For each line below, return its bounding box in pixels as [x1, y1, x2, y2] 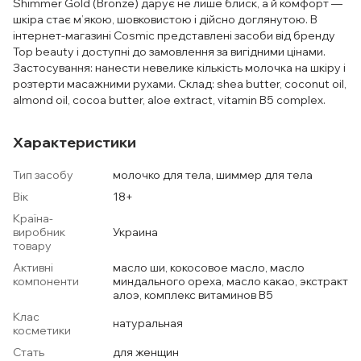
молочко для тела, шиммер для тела [113, 168, 313, 182]
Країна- [13, 211, 53, 226]
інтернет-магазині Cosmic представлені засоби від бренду [13, 28, 335, 43]
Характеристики [13, 133, 136, 151]
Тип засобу [13, 168, 73, 182]
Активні [13, 260, 53, 275]
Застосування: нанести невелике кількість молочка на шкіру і [13, 60, 346, 75]
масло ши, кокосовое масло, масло [113, 260, 305, 275]
